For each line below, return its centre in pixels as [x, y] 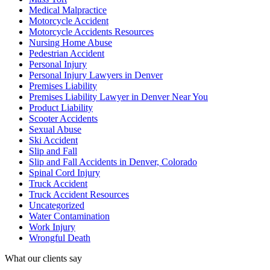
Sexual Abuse [55, 130]
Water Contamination [69, 216]
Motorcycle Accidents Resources [91, 32]
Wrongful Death [60, 238]
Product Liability [61, 108]
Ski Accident [53, 140]
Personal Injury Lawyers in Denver [96, 75]
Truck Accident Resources [79, 195]
